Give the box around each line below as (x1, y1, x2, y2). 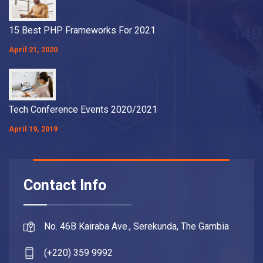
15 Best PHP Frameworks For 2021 (9, 25, 156, 36)
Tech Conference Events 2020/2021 (9, 103, 157, 115)
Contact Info (23, 176, 106, 194)
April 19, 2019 (9, 124, 58, 133)
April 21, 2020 (9, 45, 58, 55)
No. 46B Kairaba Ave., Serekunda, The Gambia (44, 220, 229, 232)
